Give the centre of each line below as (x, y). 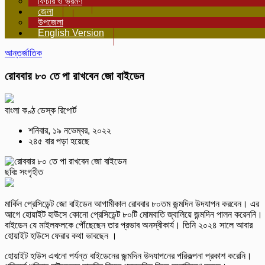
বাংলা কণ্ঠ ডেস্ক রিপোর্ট (41, 111)
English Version (71, 33)
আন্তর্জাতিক (23, 53)
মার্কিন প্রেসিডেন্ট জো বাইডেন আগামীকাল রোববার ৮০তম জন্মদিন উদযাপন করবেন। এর (132, 204)
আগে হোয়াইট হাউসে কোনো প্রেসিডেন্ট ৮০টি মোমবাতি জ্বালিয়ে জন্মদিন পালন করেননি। (134, 215)
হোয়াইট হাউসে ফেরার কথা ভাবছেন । (61, 236)
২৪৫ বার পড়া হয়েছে (59, 141)
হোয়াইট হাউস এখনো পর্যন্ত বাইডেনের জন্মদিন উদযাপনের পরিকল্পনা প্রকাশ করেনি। (128, 256)
